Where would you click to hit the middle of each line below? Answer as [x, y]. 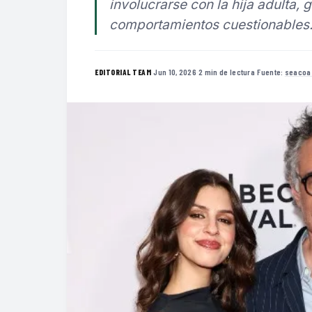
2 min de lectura [227, 71]
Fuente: [271, 71]
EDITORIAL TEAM [123, 72]
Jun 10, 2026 [175, 71]
